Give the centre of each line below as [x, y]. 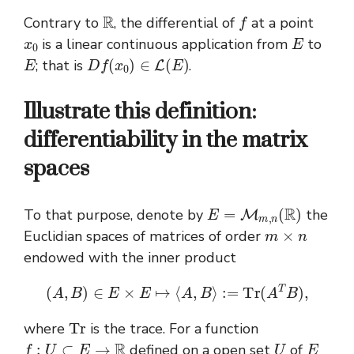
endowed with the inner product [130, 258]
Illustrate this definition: [140, 112]
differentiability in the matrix [166, 141]
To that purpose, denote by [115, 215]
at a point [281, 23]
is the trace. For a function [173, 328]
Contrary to [63, 23]
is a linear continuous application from [165, 45]
